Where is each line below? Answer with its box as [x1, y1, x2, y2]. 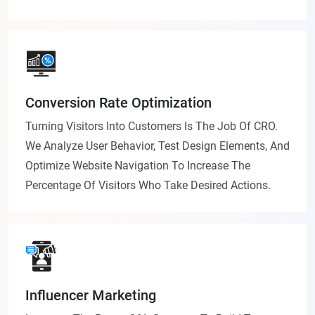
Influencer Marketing [25, 287, 156, 304]
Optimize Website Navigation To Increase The [25, 159, 250, 173]
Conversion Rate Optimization [25, 94, 212, 112]
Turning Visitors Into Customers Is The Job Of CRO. [25, 120, 278, 134]
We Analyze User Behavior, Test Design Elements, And [25, 139, 290, 153]
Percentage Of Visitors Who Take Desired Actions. [25, 179, 271, 193]
